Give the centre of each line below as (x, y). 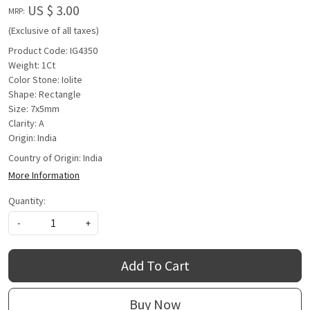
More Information (44, 175)
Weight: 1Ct (32, 65)
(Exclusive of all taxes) (54, 31)
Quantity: (27, 201)
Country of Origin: (46, 158)
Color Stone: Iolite (45, 80)
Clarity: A (26, 124)
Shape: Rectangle (45, 94)
